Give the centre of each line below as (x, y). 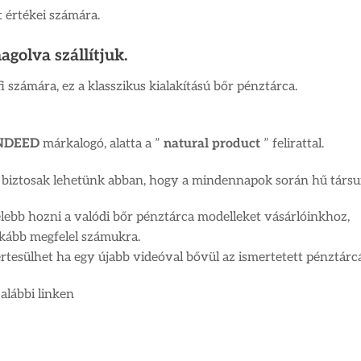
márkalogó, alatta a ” (102, 143)
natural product (212, 143)
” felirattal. (292, 143)
